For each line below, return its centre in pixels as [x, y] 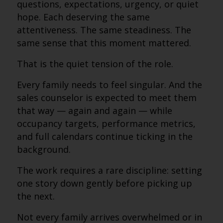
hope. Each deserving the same [83, 17]
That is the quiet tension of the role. [95, 64]
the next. [36, 196]
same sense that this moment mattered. [104, 43]
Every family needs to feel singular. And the [109, 85]
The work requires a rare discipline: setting [109, 170]
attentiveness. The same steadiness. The [104, 30]
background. [44, 149]
